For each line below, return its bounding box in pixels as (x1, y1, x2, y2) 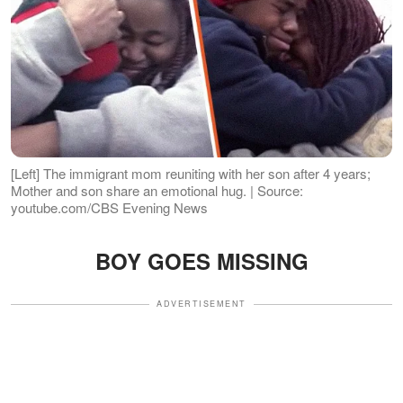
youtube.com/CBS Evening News (11, 198, 208, 218)
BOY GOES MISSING (94, 246, 309, 277)
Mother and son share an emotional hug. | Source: (11, 181, 303, 201)
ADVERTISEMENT (157, 298, 246, 310)
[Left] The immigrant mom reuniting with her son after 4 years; (11, 164, 371, 184)
